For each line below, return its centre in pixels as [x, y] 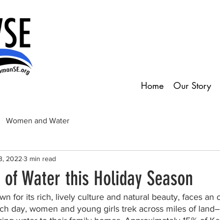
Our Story [192, 85]
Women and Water [38, 121]
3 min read [40, 158]
